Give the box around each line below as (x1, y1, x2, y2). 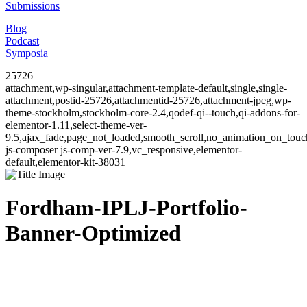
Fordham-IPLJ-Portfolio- (5, 195, 247, 221)
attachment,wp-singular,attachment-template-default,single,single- (5, 82, 287, 94)
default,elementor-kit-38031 (5, 156, 125, 168)
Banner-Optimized (5, 221, 181, 246)
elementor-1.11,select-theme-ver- (5, 119, 147, 131)
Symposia (5, 47, 48, 59)
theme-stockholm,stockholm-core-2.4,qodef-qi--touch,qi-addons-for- (5, 107, 300, 119)
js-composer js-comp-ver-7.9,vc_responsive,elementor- (5, 144, 242, 156)
